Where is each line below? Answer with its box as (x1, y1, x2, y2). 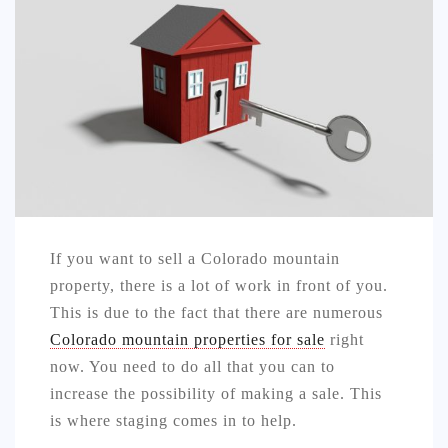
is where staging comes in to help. (50, 411, 297, 429)
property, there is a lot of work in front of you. (50, 276, 388, 294)
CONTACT (4, 266, 64, 280)
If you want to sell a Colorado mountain (50, 249, 340, 267)
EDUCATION (4, 182, 79, 196)
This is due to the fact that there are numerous (50, 303, 383, 321)
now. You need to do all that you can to (50, 357, 335, 375)
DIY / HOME (4, 224, 76, 238)
